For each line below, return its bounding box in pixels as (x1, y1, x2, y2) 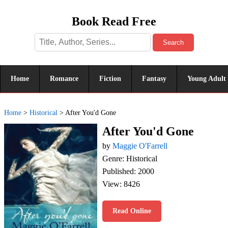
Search (162, 39, 184, 46)
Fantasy (142, 75, 166, 82)
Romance (50, 75, 78, 82)
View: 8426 (102, 180, 140, 188)
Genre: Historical (102, 154, 157, 163)
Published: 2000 (102, 167, 154, 176)
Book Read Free (72, 15, 156, 28)
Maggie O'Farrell (112, 141, 167, 150)
